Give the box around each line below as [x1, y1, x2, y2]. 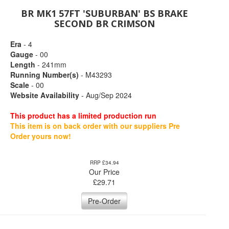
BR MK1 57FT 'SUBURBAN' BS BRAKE [20, 7, 188, 19]
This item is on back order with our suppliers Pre [10, 121, 180, 131]
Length [10, 59, 35, 70]
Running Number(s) [10, 70, 79, 80]
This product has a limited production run [10, 110, 156, 121]
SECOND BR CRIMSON [54, 17, 155, 30]
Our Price [89, 167, 120, 177]
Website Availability [10, 90, 79, 100]
